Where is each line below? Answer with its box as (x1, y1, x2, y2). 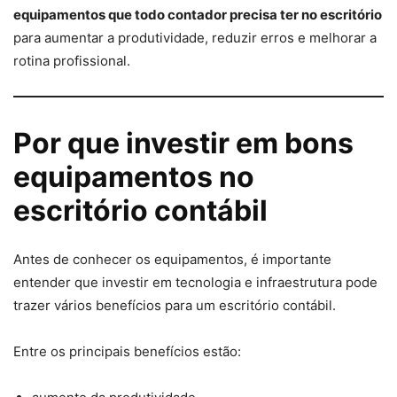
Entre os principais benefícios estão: (13, 342, 241, 360)
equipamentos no (13, 159, 254, 194)
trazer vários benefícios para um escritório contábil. (13, 296, 336, 314)
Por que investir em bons (13, 125, 354, 160)
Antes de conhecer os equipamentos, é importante (13, 250, 331, 268)
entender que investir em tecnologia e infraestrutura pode (13, 273, 378, 291)
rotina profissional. (13, 51, 130, 69)
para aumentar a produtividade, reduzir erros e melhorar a (13, 28, 377, 46)
